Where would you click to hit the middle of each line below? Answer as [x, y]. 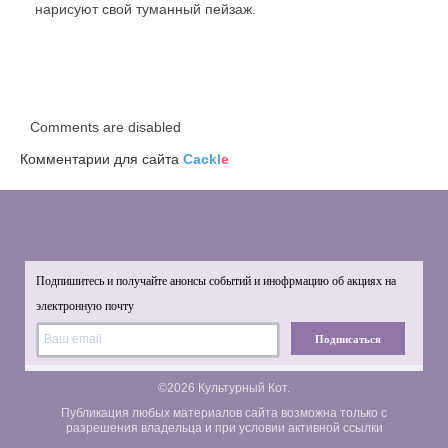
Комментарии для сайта [101, 159]
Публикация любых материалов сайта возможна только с [224, 413]
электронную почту [85, 306]
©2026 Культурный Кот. [224, 388]
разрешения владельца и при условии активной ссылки [224, 428]
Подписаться [348, 338]
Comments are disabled [105, 127]
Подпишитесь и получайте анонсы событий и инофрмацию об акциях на [216, 281]
